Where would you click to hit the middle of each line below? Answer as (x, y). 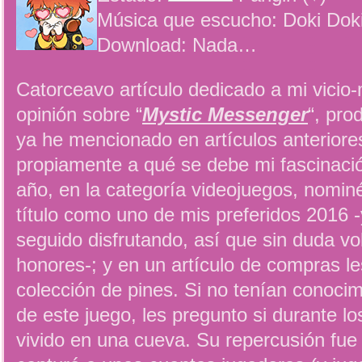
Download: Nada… (177, 45)
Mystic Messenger (225, 115)
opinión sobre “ (79, 115)
